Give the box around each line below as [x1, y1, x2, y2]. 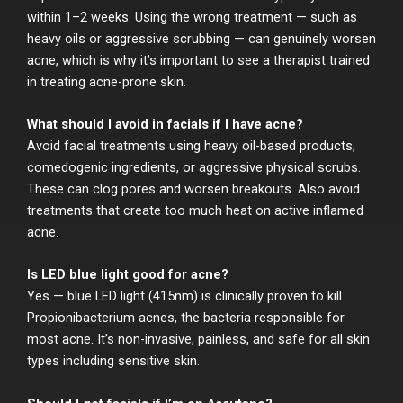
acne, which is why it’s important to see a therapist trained [27, 51, 370, 68]
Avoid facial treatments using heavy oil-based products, [27, 138, 355, 155]
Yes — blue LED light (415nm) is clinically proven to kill [27, 288, 342, 305]
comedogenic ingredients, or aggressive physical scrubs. [27, 159, 361, 176]
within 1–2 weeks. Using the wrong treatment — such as [27, 8, 357, 25]
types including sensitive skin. [27, 353, 200, 370]
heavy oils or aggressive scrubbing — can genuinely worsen [27, 30, 376, 47]
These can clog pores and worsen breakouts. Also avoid [27, 181, 360, 198]
